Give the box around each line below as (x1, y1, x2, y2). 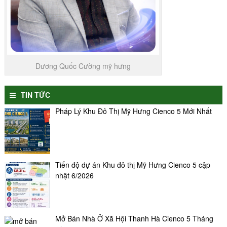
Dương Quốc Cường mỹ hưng (35, 60, 131, 71)
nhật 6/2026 (55, 170, 94, 180)
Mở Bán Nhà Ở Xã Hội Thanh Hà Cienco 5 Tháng (55, 213, 213, 223)
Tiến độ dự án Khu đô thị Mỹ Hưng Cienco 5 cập (55, 159, 210, 170)
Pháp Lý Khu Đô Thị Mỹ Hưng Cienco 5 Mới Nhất (55, 105, 212, 116)
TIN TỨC (20, 89, 50, 100)
